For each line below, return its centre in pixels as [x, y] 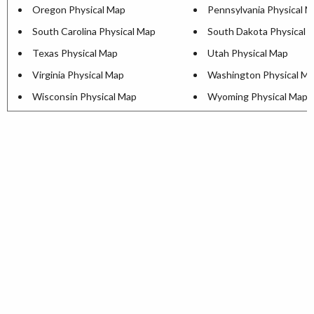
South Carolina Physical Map [94, 32]
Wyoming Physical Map [258, 97]
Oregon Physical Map [79, 10]
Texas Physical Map [75, 53]
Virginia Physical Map [78, 75]
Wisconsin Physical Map [84, 97]
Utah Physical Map [248, 53]
